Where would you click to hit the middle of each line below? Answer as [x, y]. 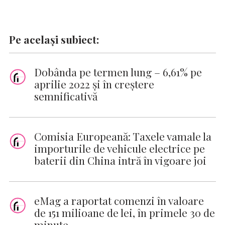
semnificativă [66, 96]
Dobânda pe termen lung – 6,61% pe [118, 72]
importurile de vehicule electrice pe [120, 148]
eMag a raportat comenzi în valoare [119, 200]
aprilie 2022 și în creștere [94, 84]
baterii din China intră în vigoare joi [120, 160]
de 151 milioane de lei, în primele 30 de [125, 212]
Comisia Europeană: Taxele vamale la [123, 136]
